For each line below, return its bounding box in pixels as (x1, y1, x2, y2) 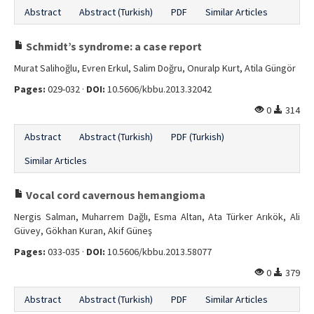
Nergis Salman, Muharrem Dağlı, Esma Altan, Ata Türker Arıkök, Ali (14, 210, 300, 223)
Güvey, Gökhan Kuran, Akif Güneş (14, 224, 152, 237)
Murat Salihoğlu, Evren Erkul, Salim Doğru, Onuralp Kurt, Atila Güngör (14, 62, 296, 74)
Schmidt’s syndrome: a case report (24, 39, 202, 53)
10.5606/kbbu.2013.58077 (105, 245, 212, 258)
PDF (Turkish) (171, 130, 224, 143)
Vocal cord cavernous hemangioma (24, 188, 205, 202)
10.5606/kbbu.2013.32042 (105, 83, 212, 95)
